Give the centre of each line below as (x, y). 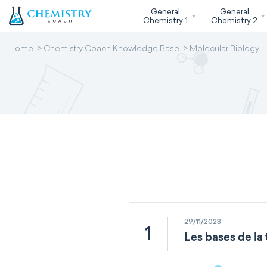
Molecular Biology (224, 49)
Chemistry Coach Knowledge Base (111, 49)
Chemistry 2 (235, 20)
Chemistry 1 (165, 20)
